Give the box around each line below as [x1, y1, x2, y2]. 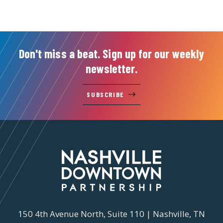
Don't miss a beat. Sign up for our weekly [18, 46, 205, 61]
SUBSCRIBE [87, 90, 124, 99]
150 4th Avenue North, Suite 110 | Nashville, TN [18, 208, 205, 220]
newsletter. [85, 61, 138, 76]
